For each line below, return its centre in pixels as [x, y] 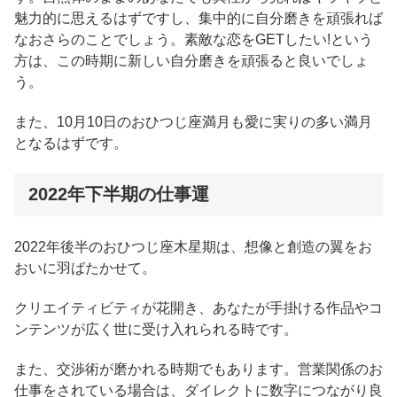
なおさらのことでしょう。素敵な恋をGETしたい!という [194, 40]
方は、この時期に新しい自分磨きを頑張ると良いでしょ [191, 61]
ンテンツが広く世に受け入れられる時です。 [156, 329]
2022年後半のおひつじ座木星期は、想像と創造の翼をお [193, 247]
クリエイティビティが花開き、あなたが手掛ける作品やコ [198, 307]
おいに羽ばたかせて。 [85, 269]
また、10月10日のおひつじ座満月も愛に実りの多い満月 [193, 121]
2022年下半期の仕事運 [119, 194]
